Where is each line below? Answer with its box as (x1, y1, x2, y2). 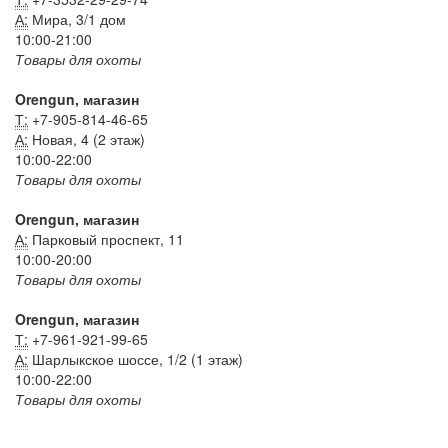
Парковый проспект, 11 (28, 229, 184, 250)
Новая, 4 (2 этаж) (28, 129, 145, 150)
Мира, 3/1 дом (28, 9, 126, 30)
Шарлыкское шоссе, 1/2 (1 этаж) (28, 349, 243, 370)
